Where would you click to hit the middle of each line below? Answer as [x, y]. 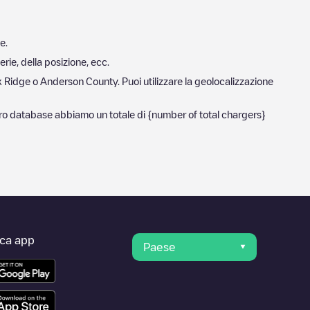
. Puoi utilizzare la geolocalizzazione [195, 81]
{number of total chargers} [207, 114]
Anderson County [79, 81]
